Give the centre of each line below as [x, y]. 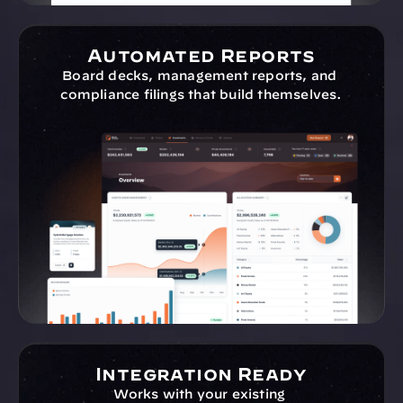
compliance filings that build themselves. [201, 94]
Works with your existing [200, 394]
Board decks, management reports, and [200, 76]
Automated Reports [201, 55]
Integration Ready [201, 374]
